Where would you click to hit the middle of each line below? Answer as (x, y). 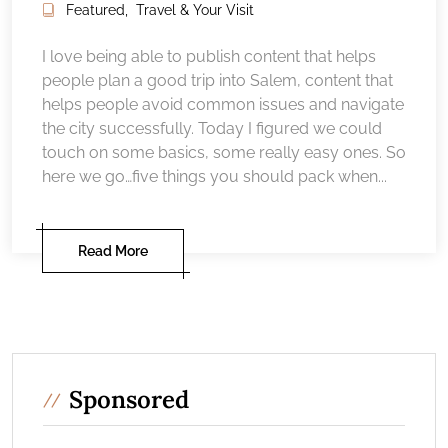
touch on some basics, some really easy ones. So (224, 152)
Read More (113, 250)
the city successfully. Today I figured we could (212, 128)
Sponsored (129, 399)
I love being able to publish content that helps (209, 56)
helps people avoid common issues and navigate (223, 104)
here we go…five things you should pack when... (214, 176)
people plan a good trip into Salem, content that (217, 80)
